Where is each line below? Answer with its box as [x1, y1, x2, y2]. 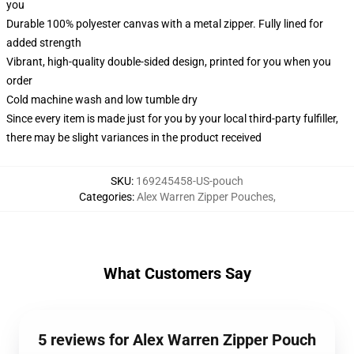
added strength [6, 36, 81, 49]
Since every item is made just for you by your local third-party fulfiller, [6, 112, 338, 125]
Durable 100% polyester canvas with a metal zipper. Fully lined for [6, 17, 323, 30]
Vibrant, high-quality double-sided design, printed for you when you [6, 55, 331, 68]
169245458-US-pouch [136, 175, 243, 187]
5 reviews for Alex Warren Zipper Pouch [38, 330, 316, 349]
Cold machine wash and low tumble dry [6, 93, 198, 106]
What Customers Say [103, 264, 251, 283]
